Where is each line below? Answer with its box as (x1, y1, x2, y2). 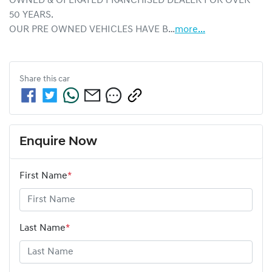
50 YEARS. (9, 10, 53, 20)
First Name (19, 171, 67, 181)
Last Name (19, 223, 66, 233)
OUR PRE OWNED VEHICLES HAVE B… (9, 24, 175, 35)
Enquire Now (19, 135, 97, 148)
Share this (19, 74, 58, 84)
